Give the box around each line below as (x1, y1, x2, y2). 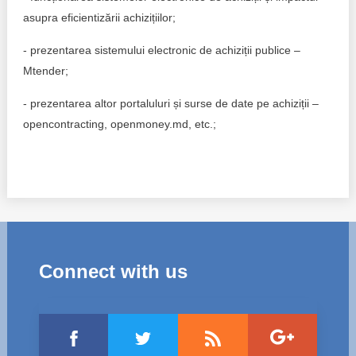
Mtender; (22, 64, 68, 77)
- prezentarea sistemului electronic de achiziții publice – (22, 44, 300, 56)
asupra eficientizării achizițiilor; (22, 11, 176, 24)
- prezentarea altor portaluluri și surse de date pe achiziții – (22, 97, 319, 110)
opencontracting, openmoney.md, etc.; (22, 118, 216, 130)
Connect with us (38, 261, 188, 282)
